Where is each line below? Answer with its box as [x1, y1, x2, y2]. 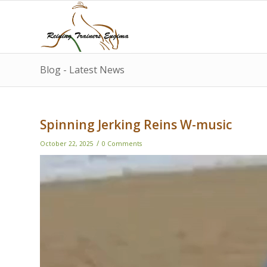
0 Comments [102, 139, 142, 148]
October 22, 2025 [40, 139, 94, 148]
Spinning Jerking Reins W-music [40, 116, 232, 133]
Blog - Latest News [40, 63, 125, 76]
